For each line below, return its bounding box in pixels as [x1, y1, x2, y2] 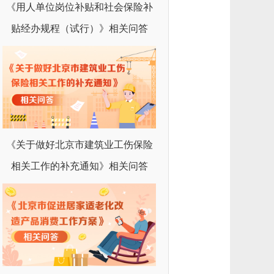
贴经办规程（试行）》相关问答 [10, 23, 148, 34]
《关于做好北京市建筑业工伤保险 [6, 139, 153, 150]
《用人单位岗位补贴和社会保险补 [6, 1, 153, 12]
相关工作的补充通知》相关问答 [10, 160, 148, 171]
